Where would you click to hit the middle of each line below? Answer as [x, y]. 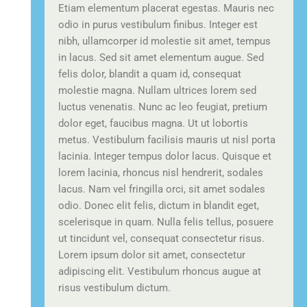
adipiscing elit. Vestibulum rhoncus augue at [160, 272]
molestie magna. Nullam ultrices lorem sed [157, 91]
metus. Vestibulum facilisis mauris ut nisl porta [167, 140]
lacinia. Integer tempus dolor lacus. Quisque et [165, 157]
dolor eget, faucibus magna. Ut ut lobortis [153, 124]
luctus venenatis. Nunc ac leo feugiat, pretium [163, 107]
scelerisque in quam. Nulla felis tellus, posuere [166, 222]
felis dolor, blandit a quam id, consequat [150, 74]
